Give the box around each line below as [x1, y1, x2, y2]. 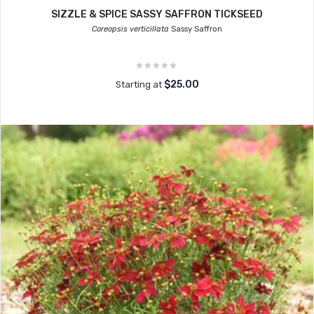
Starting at [115, 79, 164, 90]
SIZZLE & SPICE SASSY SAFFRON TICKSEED [51, 8, 263, 20]
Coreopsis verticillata [92, 25, 169, 34]
